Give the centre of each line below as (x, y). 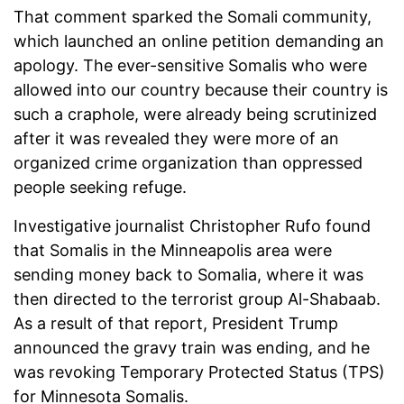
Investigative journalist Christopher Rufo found (192, 226)
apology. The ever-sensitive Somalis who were (190, 66)
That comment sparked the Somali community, (193, 17)
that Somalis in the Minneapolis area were (173, 251)
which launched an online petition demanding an (199, 41)
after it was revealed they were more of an (176, 139)
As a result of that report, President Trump (176, 324)
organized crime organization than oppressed (188, 163)
